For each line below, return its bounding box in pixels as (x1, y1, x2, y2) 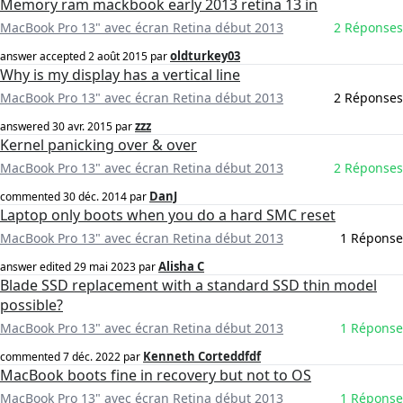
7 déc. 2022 (63, 349, 121, 365)
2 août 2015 (88, 49, 148, 65)
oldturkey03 (170, 48, 240, 65)
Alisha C (158, 258, 204, 275)
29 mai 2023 (74, 259, 136, 275)
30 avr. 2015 (52, 119, 112, 135)
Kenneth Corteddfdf (143, 348, 261, 365)
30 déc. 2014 (63, 189, 127, 205)
